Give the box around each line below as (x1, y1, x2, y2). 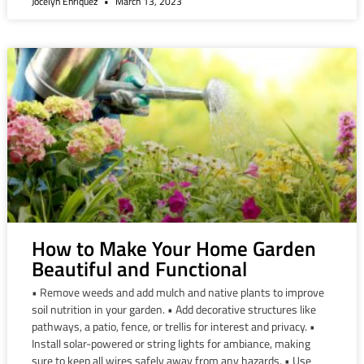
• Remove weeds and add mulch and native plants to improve (31, 284, 324, 301)
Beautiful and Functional (31, 253, 247, 285)
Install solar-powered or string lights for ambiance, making (31, 335, 310, 353)
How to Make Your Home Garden (31, 233, 316, 265)
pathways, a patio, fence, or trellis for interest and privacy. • (31, 318, 315, 336)
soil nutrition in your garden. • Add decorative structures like (31, 301, 316, 318)
